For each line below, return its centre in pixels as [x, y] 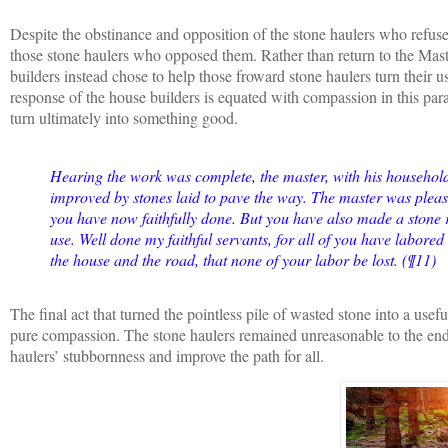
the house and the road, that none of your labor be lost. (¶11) [243, 259]
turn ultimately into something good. [126, 117]
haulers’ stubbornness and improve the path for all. [169, 356]
